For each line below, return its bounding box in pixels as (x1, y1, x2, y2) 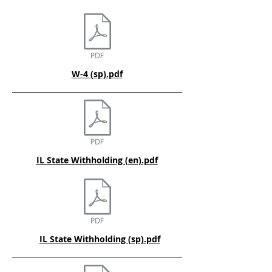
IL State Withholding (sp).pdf (39, 233, 160, 245)
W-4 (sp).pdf (71, 68, 123, 80)
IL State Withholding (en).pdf (36, 154, 158, 166)
